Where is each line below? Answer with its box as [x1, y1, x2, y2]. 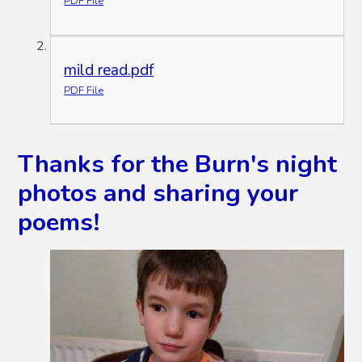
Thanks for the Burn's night [18, 147, 338, 182]
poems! [18, 205, 101, 240]
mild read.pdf [64, 59, 154, 81]
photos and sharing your [18, 176, 299, 211]
